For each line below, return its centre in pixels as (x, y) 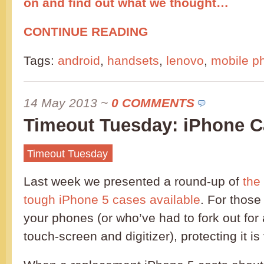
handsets (133, 60)
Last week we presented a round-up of (133, 181)
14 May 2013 (60, 103)
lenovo (185, 60)
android (79, 60)
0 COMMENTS (153, 103)
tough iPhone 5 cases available (112, 199)
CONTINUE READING (86, 32)
